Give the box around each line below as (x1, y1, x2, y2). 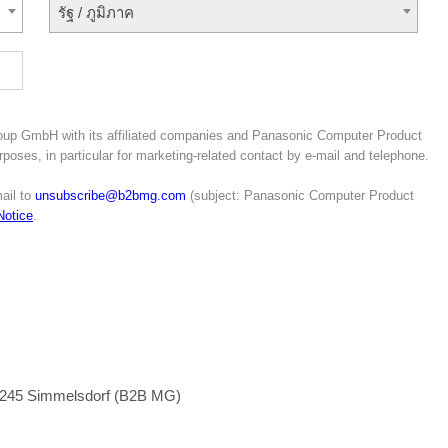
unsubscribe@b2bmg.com (35, 188, 186, 203)
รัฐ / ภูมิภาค (58, 4, 134, 21)
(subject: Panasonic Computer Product (186, 188, 414, 203)
